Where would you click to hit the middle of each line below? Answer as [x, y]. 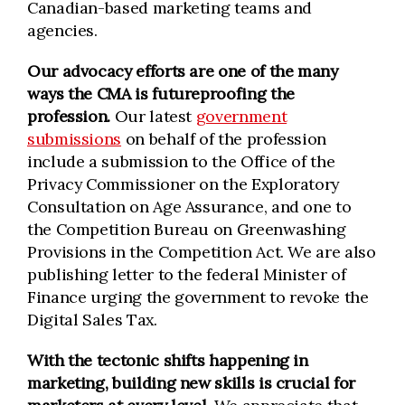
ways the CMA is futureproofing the [161, 94]
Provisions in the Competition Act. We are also [202, 252]
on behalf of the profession [224, 139]
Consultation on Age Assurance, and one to [189, 207]
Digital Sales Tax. [92, 320]
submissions [75, 139]
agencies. [62, 30]
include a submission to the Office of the [181, 161]
